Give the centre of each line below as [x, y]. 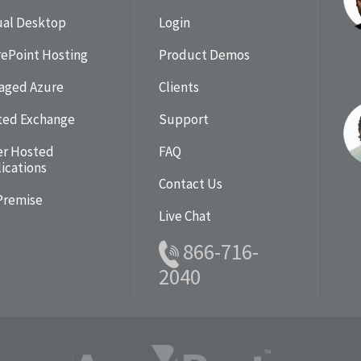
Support [183, 119]
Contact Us [190, 183]
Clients [178, 87]
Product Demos [204, 54]
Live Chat [185, 216]
